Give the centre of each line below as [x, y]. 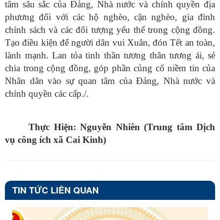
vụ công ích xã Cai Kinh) [55, 140]
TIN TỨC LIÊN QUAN [55, 190]
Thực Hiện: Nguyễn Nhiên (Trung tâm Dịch [122, 127]
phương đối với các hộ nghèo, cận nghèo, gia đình [110, 17]
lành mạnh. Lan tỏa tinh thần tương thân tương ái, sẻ [110, 55]
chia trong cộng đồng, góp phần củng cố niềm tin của [110, 68]
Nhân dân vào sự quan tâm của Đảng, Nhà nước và [110, 81]
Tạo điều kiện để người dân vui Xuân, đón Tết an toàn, [110, 43]
